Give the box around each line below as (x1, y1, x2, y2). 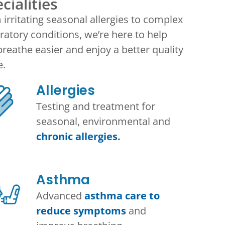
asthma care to (84, 189, 160, 203)
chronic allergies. (36, 130, 121, 144)
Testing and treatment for (36, 99, 155, 114)
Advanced (36, 189, 84, 203)
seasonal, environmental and (36, 115, 170, 129)
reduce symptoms (36, 204, 126, 218)
